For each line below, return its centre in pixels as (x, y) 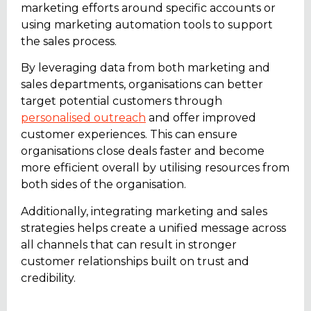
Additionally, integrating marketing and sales (144, 211)
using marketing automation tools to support (147, 24)
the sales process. (69, 41)
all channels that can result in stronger (129, 244)
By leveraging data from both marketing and (145, 68)
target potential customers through (121, 101)
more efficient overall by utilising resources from (155, 168)
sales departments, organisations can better (142, 85)
